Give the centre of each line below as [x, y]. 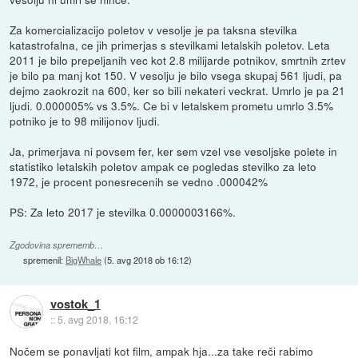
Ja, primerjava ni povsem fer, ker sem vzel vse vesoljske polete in [174, 151]
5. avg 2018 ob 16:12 [148, 260]
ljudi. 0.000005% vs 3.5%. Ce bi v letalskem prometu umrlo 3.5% [172, 106]
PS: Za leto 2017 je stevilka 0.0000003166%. [123, 212]
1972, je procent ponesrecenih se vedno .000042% [139, 182]
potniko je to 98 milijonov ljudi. [85, 121]
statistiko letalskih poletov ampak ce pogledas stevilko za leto [163, 167]
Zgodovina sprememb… [57, 245]
